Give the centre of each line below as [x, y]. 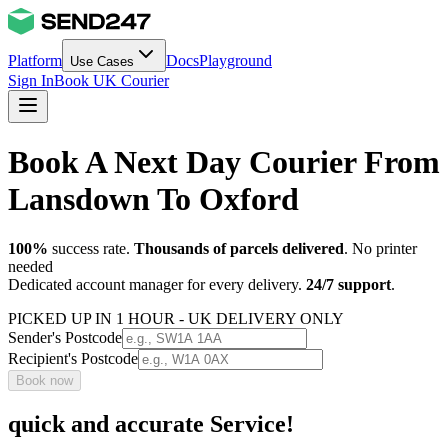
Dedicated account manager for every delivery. [155, 284]
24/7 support [348, 284]
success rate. [91, 248]
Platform [35, 60]
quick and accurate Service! [151, 423]
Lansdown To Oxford [153, 199]
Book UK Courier [111, 80]
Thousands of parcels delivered [239, 248]
